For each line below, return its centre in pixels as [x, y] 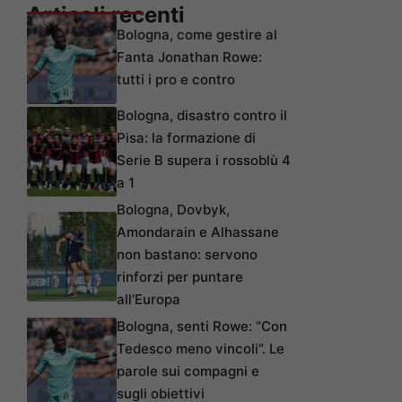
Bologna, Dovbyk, [173, 210]
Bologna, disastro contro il [202, 116]
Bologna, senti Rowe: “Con [202, 327]
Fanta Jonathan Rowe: [189, 57]
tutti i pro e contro [176, 80]
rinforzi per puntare [180, 277]
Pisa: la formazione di [186, 138]
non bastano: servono [187, 255]
